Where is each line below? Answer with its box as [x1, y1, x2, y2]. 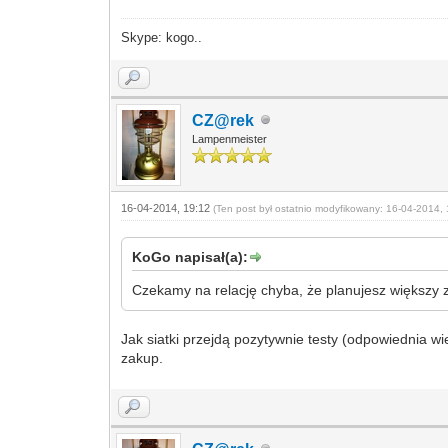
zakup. [121, 349, 164, 366]
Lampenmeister [192, 132, 268, 145]
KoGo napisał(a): [132, 248, 249, 265]
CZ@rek [192, 111, 255, 129]
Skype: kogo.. [121, 29, 203, 45]
